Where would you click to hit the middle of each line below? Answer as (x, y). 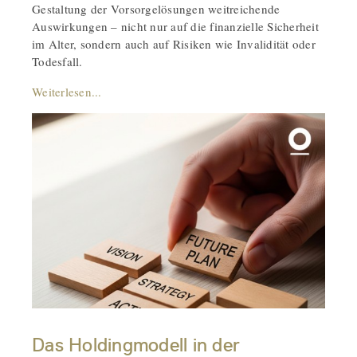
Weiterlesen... (67, 91)
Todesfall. (57, 61)
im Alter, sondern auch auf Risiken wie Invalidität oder (174, 43)
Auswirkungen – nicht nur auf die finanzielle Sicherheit (175, 26)
